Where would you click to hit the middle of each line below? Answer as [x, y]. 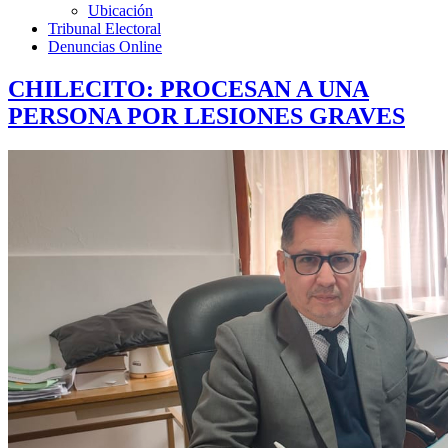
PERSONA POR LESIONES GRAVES [206, 115]
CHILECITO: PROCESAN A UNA [188, 88]
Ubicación [120, 10]
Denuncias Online [105, 46]
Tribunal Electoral [104, 28]
